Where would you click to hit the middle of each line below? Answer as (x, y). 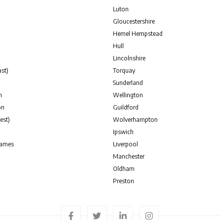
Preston (124, 181)
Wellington (128, 95)
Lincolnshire (129, 58)
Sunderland (128, 83)
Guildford (126, 107)
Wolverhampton (136, 120)
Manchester (129, 156)
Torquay (124, 70)
